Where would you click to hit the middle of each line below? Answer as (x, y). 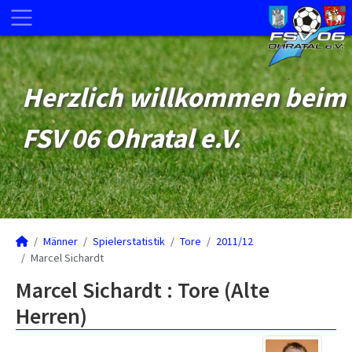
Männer (60, 241)
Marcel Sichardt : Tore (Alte (143, 290)
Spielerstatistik (129, 241)
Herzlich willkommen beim (184, 97)
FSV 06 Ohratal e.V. (132, 138)
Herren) (51, 316)
